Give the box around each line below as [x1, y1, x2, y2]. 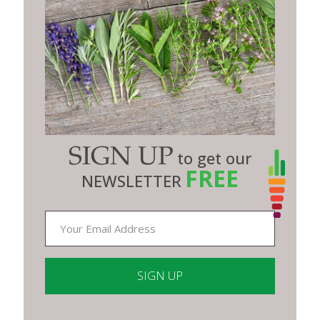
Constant [44, 305, 84, 319]
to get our [177, 147, 251, 169]
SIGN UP [69, 146, 174, 172]
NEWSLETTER [81, 170, 181, 192]
